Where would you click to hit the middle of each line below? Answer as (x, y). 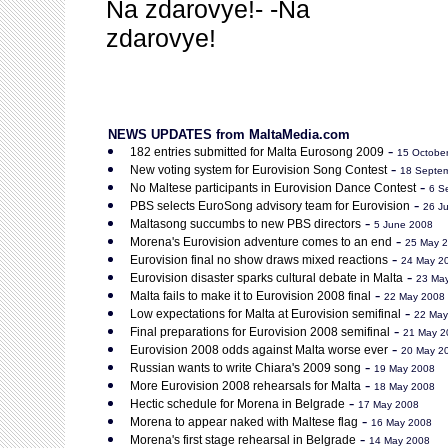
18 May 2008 (404, 386)
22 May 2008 (414, 296)
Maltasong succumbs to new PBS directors (245, 224)
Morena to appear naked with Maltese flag (244, 422)
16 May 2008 (401, 422)
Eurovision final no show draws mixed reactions (259, 260)
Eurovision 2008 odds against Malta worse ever (259, 350)
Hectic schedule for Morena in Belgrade (237, 404)
